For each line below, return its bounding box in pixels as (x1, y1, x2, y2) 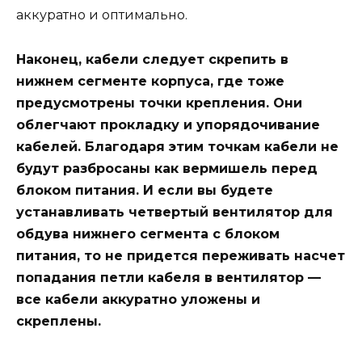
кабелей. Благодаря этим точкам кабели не (16, 138, 339, 154)
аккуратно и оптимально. (16, 7, 187, 23)
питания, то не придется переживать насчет (16, 247, 345, 263)
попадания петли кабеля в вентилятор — (16, 269, 321, 285)
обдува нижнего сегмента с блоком (16, 225, 280, 242)
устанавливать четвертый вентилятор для (16, 204, 333, 220)
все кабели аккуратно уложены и (16, 291, 260, 307)
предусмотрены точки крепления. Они (16, 95, 302, 111)
